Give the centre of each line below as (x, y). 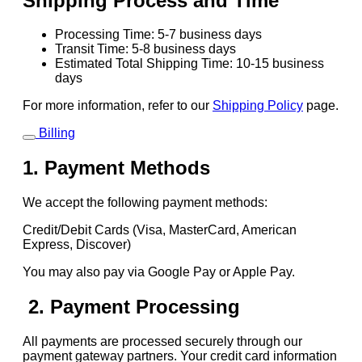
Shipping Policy (258, 106)
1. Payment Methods (116, 168)
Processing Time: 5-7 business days (158, 35)
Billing (57, 133)
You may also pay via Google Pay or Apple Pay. (160, 272)
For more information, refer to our (118, 106)
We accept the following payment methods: (145, 203)
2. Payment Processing (131, 307)
